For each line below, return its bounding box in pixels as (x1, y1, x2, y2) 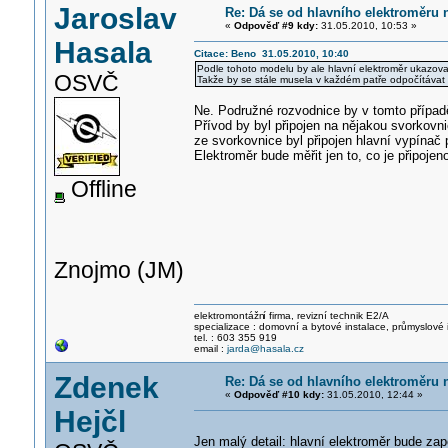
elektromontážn (193, 310, 265, 321)
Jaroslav (53, 2, 177, 35)
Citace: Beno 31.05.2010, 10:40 (193, 48, 349, 59)
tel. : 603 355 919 (193, 332, 277, 343)
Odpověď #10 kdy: (233, 389, 324, 400)
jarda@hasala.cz (226, 343, 304, 354)
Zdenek (53, 371, 159, 404)
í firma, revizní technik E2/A (263, 310, 390, 321)
